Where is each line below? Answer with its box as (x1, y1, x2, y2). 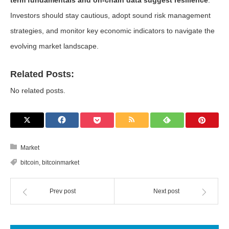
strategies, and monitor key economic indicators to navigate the (10, 27, 215, 35)
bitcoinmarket (42, 159, 79, 166)
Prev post (49, 188, 76, 195)
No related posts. (10, 86, 65, 95)
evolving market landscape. (10, 42, 99, 50)
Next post (153, 188, 179, 195)
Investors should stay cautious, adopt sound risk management (10, 11, 211, 19)
